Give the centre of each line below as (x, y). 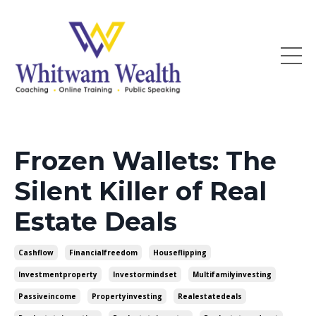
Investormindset (145, 275)
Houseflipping (180, 253)
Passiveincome (47, 297)
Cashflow (36, 253)
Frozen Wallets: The (145, 161)
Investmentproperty (58, 275)
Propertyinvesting (127, 297)
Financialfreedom (103, 253)
